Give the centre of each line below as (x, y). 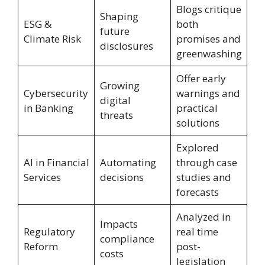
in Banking (48, 108)
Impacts (119, 224)
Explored (197, 148)
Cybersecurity (56, 93)
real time (197, 232)
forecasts (197, 192)
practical (197, 108)
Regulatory (49, 232)
